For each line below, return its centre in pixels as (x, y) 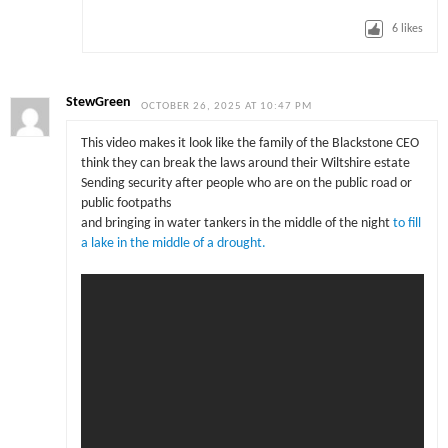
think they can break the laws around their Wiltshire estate (245, 164)
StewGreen (99, 102)
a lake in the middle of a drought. (173, 244)
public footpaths (125, 204)
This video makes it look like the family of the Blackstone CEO (249, 144)
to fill (406, 224)
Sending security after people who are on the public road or (246, 184)
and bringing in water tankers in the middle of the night (236, 224)
